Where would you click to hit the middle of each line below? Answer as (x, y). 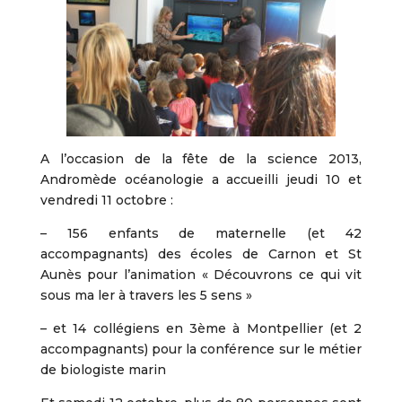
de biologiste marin (103, 370)
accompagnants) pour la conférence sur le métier (201, 349)
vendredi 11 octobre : (106, 200)
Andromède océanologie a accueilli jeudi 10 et (201, 179)
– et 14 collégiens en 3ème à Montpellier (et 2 (201, 328)
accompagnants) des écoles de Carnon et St (201, 254)
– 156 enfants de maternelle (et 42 (201, 233)
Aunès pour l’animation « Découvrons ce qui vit (201, 275)
